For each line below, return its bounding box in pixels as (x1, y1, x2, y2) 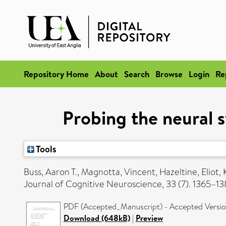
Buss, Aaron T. (24, 165, 77, 179)
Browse (155, 68, 183, 80)
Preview (136, 212, 163, 223)
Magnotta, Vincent (81, 165, 155, 179)
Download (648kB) (64, 212, 130, 223)
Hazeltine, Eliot (159, 165, 219, 179)
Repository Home (24, 68, 89, 80)
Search (124, 68, 149, 80)
